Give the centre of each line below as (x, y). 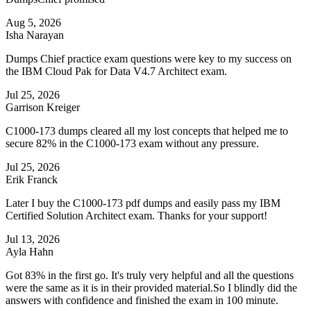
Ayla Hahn (30, 252)
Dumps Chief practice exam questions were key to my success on (149, 59)
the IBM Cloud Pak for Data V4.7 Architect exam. (116, 72)
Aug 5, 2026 (33, 23)
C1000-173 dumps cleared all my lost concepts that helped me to (147, 131)
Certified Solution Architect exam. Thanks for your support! (136, 216)
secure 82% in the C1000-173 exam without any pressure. (132, 144)
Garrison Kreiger (43, 108)
